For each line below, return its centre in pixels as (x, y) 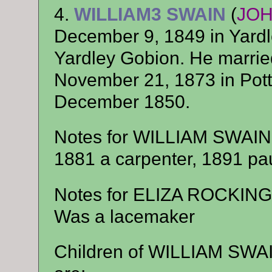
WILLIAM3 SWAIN (150, 14)
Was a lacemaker (124, 216)
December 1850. (122, 101)
